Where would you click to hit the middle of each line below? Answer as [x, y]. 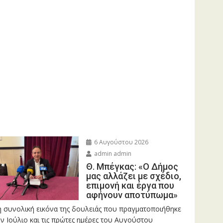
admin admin [112, 153]
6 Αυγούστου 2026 [120, 142]
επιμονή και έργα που [130, 185]
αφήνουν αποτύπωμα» [132, 195]
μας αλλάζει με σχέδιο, [133, 176]
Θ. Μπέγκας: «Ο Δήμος [132, 166]
